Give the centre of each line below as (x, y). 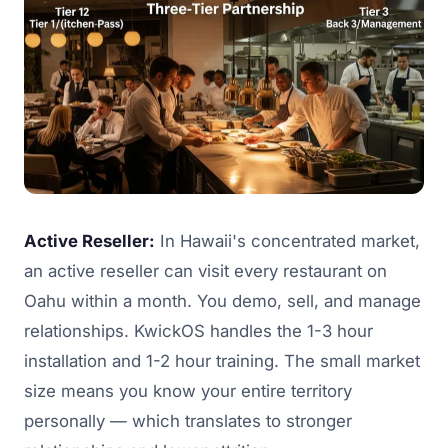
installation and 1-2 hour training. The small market (222, 361)
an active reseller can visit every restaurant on (205, 271)
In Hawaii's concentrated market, (287, 241)
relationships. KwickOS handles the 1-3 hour (198, 331)
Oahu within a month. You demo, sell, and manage (222, 301)
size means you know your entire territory (188, 391)
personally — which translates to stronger (188, 421)
